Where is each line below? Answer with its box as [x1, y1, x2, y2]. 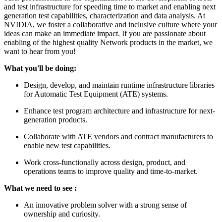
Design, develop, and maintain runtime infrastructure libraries [24, 80, 215, 89]
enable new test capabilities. [24, 141, 111, 150]
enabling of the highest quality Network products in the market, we [4, 38, 213, 47]
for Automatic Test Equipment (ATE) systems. [24, 89, 168, 98]
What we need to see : [4, 183, 77, 192]
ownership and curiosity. [24, 209, 100, 218]
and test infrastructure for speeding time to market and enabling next [4, 2, 216, 11]
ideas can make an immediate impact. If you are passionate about [4, 29, 206, 38]
